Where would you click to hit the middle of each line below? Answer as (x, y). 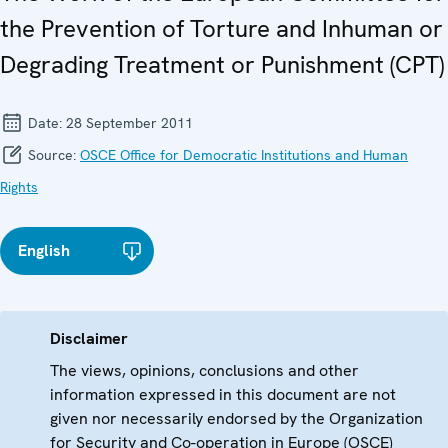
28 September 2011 (129, 123)
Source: (52, 155)
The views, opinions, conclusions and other (204, 371)
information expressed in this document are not (223, 395)
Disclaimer (89, 339)
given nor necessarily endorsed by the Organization (236, 419)
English (44, 251)
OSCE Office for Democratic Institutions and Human (244, 155)
